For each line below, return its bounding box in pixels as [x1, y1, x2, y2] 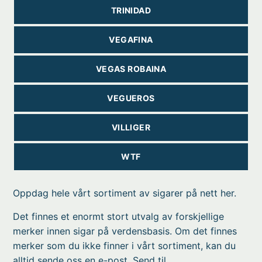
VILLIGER [111, 122, 151, 132]
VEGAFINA [109, 35, 153, 44]
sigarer [153, 187, 184, 199]
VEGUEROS [107, 93, 155, 103]
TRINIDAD [111, 5, 151, 15]
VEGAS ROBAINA [95, 64, 167, 74]
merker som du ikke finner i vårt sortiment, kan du [13, 240, 236, 251]
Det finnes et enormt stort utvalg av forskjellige [13, 211, 225, 222]
